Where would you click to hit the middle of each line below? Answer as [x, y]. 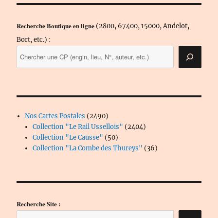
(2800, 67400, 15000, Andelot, [142, 26]
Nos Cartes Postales [55, 116]
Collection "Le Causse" [68, 137]
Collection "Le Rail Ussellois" [78, 127]
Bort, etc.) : [34, 40]
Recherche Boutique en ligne [56, 26]
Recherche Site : [39, 203]
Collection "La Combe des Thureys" [87, 148]
